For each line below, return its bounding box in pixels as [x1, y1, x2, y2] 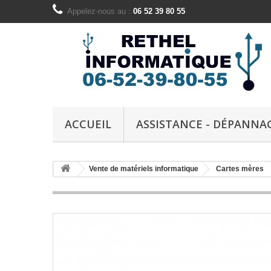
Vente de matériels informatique [89, 165, 198, 173]
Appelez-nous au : [67, 7, 133, 16]
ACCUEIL [65, 117, 111, 131]
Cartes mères [216, 165, 264, 173]
